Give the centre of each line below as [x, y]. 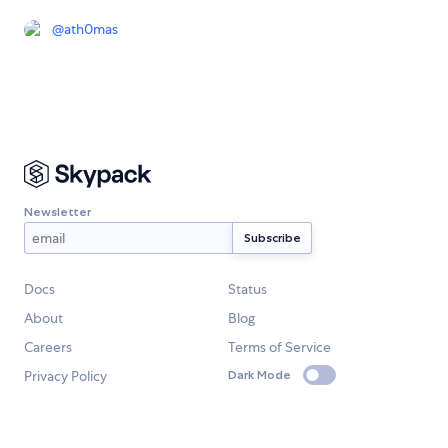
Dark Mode [259, 375]
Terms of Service [279, 347]
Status [247, 289]
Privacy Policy [65, 376]
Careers [48, 347]
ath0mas [91, 28]
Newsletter [57, 211]
